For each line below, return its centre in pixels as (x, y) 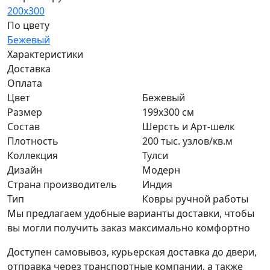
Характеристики (45, 55)
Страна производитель (62, 185)
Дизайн (25, 170)
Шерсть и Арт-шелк (188, 127)
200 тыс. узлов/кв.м (187, 141)
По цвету (28, 26)
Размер (25, 112)
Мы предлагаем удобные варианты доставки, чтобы (131, 214)
